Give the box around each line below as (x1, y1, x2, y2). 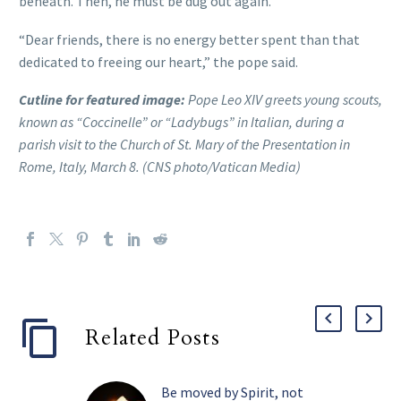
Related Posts (85, 323, 220, 354)
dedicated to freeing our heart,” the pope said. (19, 52, 298, 71)
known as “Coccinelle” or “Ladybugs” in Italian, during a (19, 113, 345, 132)
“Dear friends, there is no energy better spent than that (19, 30, 360, 48)
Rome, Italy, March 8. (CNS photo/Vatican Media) (19, 158, 301, 176)
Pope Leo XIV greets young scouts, (185, 90, 382, 109)
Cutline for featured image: (19, 90, 185, 109)
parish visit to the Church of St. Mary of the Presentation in (19, 135, 350, 154)
